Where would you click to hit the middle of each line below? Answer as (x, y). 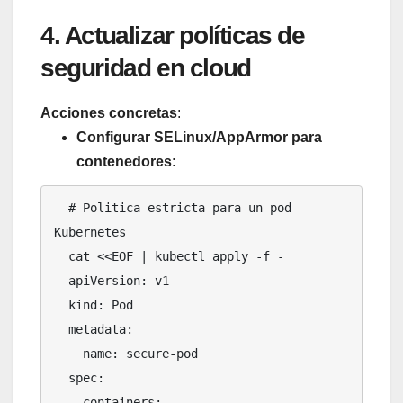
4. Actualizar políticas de (173, 36)
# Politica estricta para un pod (61, 208)
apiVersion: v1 (61, 281)
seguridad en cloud (146, 68)
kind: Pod (61, 305)
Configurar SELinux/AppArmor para (199, 138)
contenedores (124, 162)
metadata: (61, 330)
